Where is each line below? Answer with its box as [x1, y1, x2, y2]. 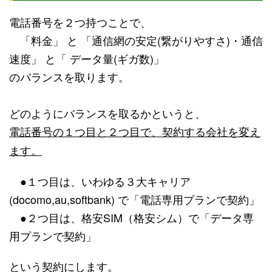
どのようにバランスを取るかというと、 [9, 105, 206, 121]
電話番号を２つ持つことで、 [9, 14, 151, 30]
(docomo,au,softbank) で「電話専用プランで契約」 [9, 191, 260, 208]
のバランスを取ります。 [9, 69, 129, 85]
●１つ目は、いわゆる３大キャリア [9, 173, 191, 189]
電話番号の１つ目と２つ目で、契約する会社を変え [9, 123, 260, 140]
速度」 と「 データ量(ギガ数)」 [9, 50, 165, 67]
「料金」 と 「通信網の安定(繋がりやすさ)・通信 [9, 32, 263, 49]
